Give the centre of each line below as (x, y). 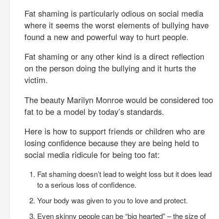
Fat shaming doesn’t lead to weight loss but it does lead (124, 174)
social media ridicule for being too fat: (92, 154)
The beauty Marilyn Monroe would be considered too (119, 99)
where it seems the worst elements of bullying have (117, 25)
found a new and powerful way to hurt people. (107, 36)
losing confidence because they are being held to (112, 143)
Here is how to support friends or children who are (115, 131)
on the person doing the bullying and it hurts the (110, 68)
